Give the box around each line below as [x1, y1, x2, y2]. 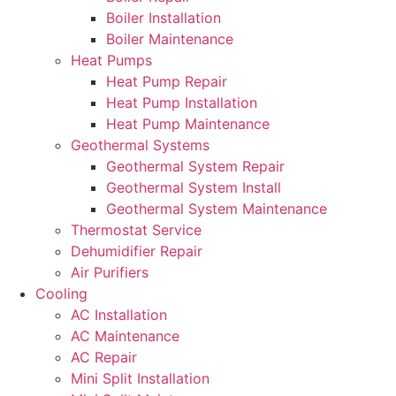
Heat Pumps [71, 51, 152, 69]
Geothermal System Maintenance [106, 200, 327, 217]
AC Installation [71, 306, 167, 324]
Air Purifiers [71, 263, 148, 281]
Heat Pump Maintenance [106, 115, 270, 133]
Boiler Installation [106, 9, 221, 27]
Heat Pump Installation [106, 94, 257, 111]
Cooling [35, 285, 88, 302]
